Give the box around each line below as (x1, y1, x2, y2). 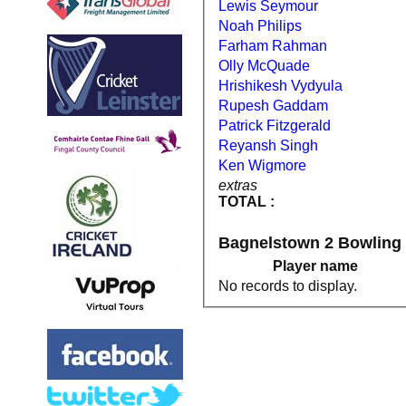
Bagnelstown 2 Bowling (218, 233, 401, 252)
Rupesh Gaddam (218, 97, 328, 113)
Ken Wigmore (218, 157, 306, 173)
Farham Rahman (272, 37, 327, 53)
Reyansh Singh (218, 137, 318, 153)
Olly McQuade (218, 57, 310, 73)
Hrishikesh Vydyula (218, 77, 343, 93)
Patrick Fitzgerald (218, 117, 331, 133)
